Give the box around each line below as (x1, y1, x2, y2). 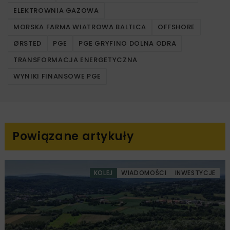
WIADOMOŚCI (121, 168, 167, 177)
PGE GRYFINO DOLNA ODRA (78, 38, 177, 48)
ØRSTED (13, 38, 42, 48)
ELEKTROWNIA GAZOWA (13, 5, 99, 15)
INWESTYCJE (175, 168, 216, 177)
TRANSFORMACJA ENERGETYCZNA (13, 54, 138, 65)
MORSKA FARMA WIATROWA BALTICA (13, 22, 146, 32)
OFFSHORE (157, 22, 196, 32)
